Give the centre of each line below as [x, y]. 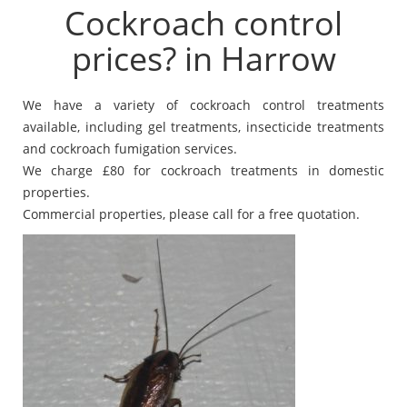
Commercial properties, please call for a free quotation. [191, 213]
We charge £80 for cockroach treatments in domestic [203, 170]
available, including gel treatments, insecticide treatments [203, 126]
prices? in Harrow [203, 58]
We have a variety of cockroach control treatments [203, 104]
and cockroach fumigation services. [130, 148]
